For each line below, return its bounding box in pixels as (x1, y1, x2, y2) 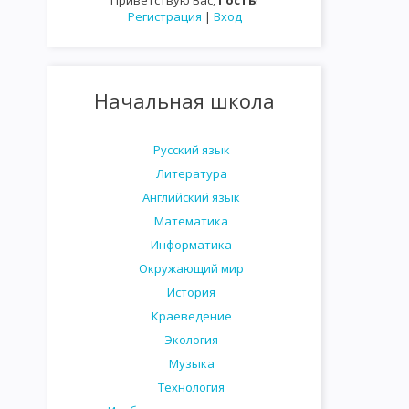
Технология (158, 379, 225, 395)
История (167, 284, 215, 300)
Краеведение (151, 308, 232, 324)
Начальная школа (94, 87, 275, 114)
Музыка (168, 355, 215, 372)
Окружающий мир (139, 260, 244, 277)
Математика (154, 213, 228, 229)
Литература (155, 165, 227, 182)
